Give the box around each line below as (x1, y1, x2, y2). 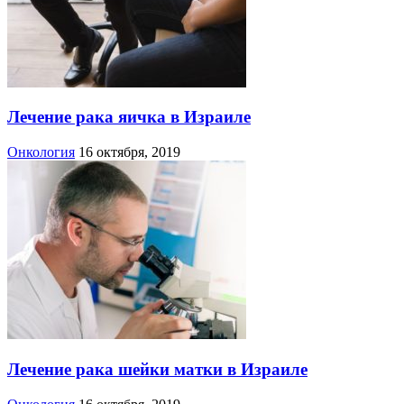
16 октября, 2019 (78, 144, 180, 161)
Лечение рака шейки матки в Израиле (7, 359, 308, 379)
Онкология (7, 144, 75, 161)
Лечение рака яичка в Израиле (7, 107, 251, 127)
